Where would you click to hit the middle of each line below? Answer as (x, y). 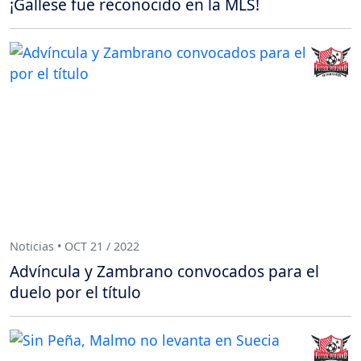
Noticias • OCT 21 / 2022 (75, 246)
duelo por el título (75, 293)
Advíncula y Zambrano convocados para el (164, 272)
